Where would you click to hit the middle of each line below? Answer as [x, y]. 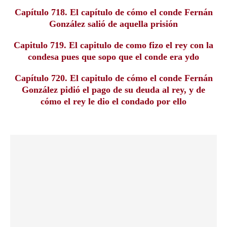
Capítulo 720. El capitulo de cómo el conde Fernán [113, 78]
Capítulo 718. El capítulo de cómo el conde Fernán [113, 12]
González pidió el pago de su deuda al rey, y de [113, 90]
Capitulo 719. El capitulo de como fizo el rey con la [113, 45]
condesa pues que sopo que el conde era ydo [113, 57]
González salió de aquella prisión [113, 24]
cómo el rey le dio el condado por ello [113, 101]
